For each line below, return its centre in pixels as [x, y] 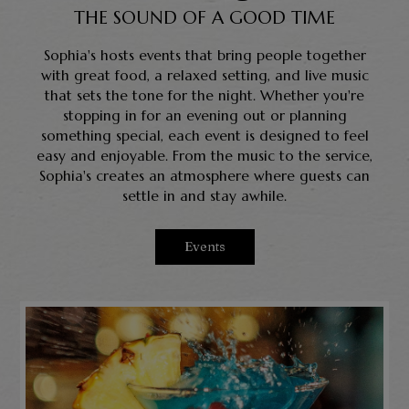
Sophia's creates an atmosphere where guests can [204, 175]
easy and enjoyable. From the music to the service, [204, 155]
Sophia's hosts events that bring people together [204, 55]
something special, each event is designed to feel [204, 135]
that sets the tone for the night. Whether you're [204, 95]
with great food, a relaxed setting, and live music [204, 75]
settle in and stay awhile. [204, 195]
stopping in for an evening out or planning [204, 115]
